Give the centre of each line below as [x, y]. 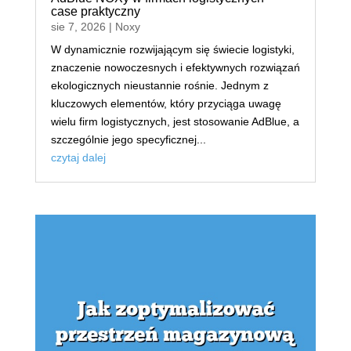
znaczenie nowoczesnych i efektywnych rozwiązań [175, 67]
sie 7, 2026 [78, 26]
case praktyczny [95, 11]
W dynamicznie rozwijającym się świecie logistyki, [172, 49]
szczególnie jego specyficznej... [128, 139]
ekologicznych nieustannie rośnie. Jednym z [159, 85]
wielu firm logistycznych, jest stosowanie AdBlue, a [175, 121]
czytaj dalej [78, 157]
